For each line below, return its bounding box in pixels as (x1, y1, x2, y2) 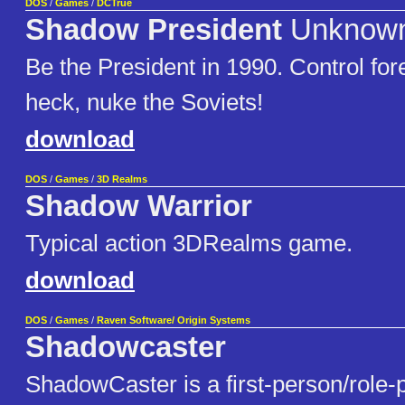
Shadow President (25, 14, 282, 47)
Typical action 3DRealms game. (25, 230, 353, 258)
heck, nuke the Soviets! (25, 89, 263, 117)
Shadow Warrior (25, 190, 252, 223)
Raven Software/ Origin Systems (97, 315, 250, 326)
